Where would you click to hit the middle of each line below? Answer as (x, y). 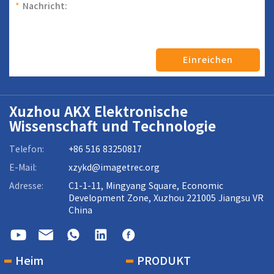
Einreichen (208, 60)
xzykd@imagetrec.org (114, 168)
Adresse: (26, 186)
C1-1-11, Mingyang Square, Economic (146, 186)
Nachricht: (45, 6)
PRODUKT (164, 261)
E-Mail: (23, 168)
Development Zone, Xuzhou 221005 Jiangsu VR (166, 198)
